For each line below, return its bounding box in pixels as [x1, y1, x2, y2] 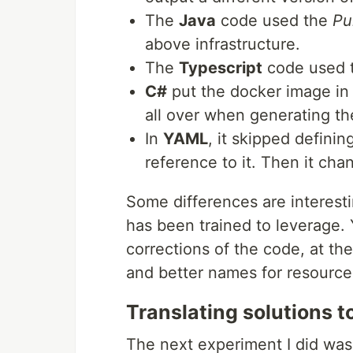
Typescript [179, 58, 262, 78]
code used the [216, 11, 333, 31]
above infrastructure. [145, 35, 300, 54]
